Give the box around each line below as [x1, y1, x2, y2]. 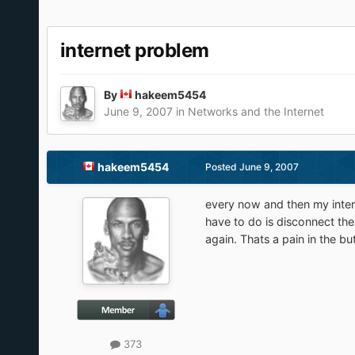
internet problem [59, 39, 209, 63]
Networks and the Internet [187, 105, 324, 119]
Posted [204, 161, 239, 174]
